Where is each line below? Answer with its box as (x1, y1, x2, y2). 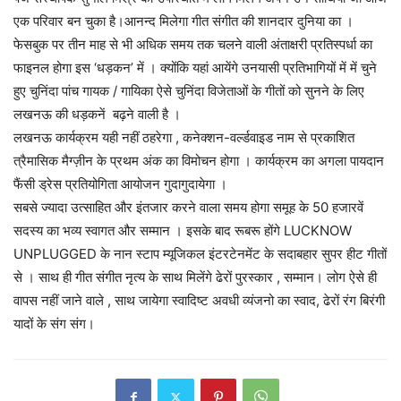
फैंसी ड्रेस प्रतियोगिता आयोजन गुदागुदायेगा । (13, 175, 227, 193)
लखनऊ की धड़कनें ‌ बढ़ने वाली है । (13, 106, 181, 124)
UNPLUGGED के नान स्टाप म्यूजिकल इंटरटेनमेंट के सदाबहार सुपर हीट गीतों (13, 245, 387, 263)
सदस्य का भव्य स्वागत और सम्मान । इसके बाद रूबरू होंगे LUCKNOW (13, 222, 352, 240)
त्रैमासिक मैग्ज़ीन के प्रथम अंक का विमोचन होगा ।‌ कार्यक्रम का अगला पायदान (13, 152, 384, 170)
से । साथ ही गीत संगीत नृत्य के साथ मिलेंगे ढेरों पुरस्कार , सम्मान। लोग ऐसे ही (13, 269, 377, 286)
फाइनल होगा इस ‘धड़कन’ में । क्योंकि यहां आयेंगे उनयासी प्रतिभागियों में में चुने (13, 59, 377, 77)
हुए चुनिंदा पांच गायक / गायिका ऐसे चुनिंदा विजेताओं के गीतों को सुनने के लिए (13, 82, 364, 100)
